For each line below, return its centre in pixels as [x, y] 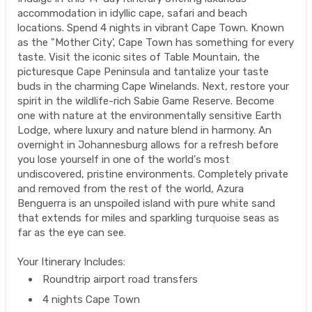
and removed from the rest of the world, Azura [131, 189]
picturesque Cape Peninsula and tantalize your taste [143, 72]
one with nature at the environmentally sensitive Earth [149, 116]
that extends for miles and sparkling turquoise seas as [148, 218]
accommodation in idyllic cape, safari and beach [132, 14]
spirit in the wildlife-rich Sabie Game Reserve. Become [146, 101]
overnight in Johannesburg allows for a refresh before [148, 145]
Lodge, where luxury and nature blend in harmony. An [145, 131]
